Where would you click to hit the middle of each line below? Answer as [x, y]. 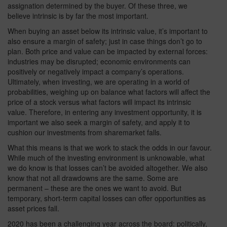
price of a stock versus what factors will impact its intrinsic [99, 102]
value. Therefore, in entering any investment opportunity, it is [105, 112]
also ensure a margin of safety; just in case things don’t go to [105, 41]
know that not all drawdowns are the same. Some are [93, 178]
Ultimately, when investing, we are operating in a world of [99, 82]
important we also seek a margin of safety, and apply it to [99, 122]
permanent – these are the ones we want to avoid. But [94, 188]
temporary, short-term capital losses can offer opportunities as [107, 198]
